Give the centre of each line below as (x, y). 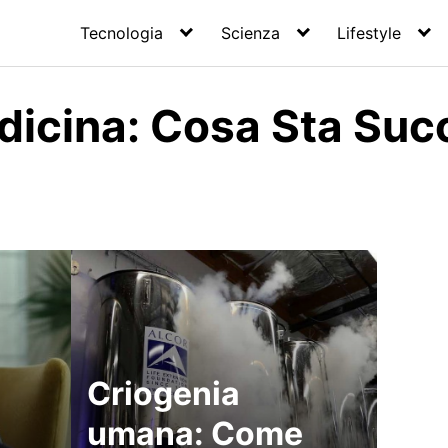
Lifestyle (369, 33)
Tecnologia (122, 33)
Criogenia (163, 393)
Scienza (250, 33)
